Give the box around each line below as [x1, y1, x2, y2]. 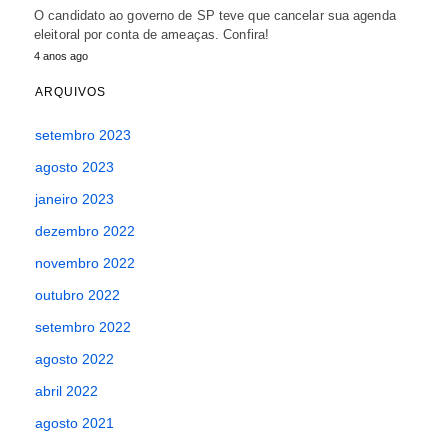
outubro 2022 [35, 286, 120, 303]
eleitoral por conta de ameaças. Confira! [34, 26, 270, 42]
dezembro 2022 [35, 222, 135, 239]
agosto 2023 [35, 158, 114, 175]
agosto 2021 [35, 414, 114, 431]
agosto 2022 [35, 350, 114, 367]
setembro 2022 [35, 318, 131, 335]
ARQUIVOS [35, 84, 106, 99]
